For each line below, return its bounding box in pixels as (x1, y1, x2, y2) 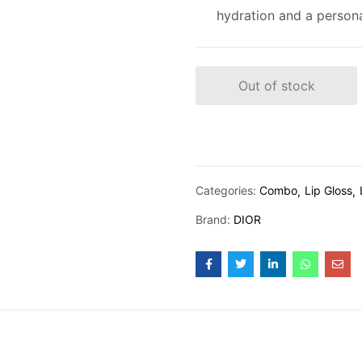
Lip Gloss (305, 183, 352, 197)
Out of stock (238, 77, 315, 94)
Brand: (196, 212, 234, 226)
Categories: (196, 183, 259, 197)
